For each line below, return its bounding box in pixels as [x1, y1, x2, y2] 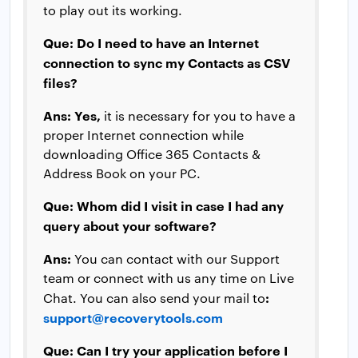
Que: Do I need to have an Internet [43, 33, 259, 51]
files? [43, 73, 78, 91]
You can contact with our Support [71, 249, 280, 267]
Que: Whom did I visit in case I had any [43, 196, 284, 214]
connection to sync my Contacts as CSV [43, 53, 290, 71]
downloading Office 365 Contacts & [43, 145, 261, 162]
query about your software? [43, 216, 217, 234]
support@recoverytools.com [43, 308, 223, 326]
